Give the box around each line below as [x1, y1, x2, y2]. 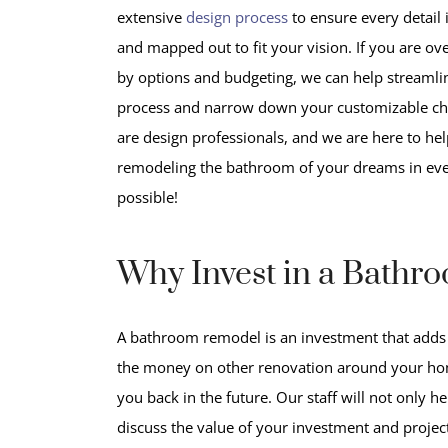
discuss [117, 416, 171, 437]
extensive [117, 6, 186, 27]
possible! [117, 186, 178, 207]
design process [186, 6, 288, 27]
